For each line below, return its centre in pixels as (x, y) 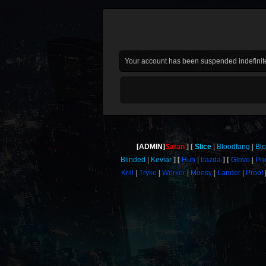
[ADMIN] (151, 147)
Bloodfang (233, 147)
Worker (174, 173)
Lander (229, 173)
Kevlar (161, 160)
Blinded (133, 160)
